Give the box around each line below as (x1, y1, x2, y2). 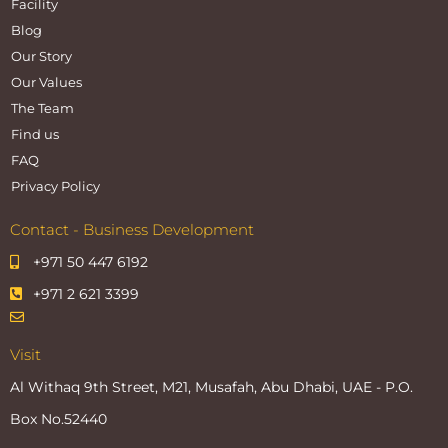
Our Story (11, 47, 72, 64)
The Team (11, 99, 74, 116)
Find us (11, 125, 59, 142)
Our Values (11, 73, 82, 90)
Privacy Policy (11, 177, 100, 194)
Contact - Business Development (10, 219, 254, 239)
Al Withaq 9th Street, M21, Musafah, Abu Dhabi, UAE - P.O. (10, 378, 413, 395)
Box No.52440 (10, 410, 107, 427)
